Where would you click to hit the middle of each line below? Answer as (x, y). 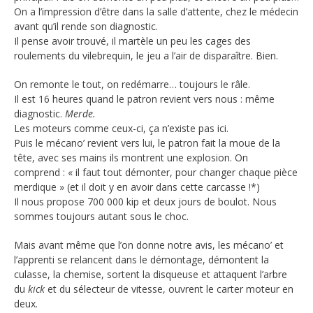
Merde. (79, 114)
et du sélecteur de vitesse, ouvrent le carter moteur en (169, 289)
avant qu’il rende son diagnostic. (86, 27)
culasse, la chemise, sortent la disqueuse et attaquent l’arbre (151, 275)
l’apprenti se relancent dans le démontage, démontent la (141, 260)
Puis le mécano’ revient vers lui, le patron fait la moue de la (147, 143)
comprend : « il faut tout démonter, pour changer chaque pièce (156, 173)
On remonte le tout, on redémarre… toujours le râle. (132, 85)
